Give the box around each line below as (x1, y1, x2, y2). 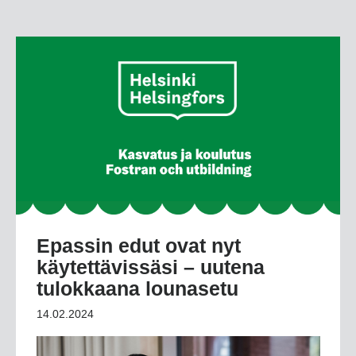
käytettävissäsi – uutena (36, 255, 265, 278)
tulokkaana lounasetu (36, 277, 238, 300)
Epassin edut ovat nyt (36, 234, 241, 257)
